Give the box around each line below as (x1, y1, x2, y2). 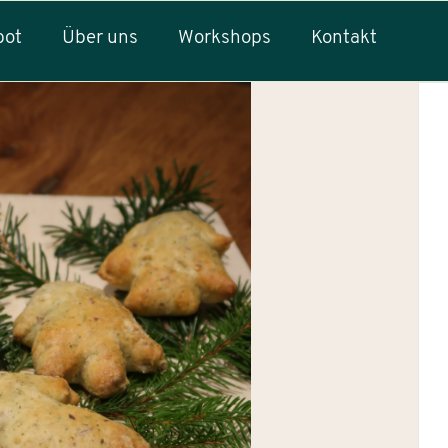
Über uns (62, 29, 139, 48)
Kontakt (311, 29, 378, 48)
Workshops (178, 29, 272, 48)
